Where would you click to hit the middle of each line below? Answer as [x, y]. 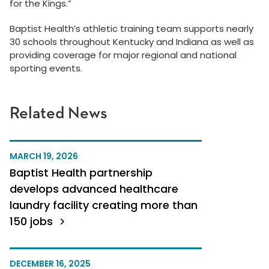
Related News [59, 113]
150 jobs [33, 221]
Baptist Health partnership [81, 173]
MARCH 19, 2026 [44, 156]
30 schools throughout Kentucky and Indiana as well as [132, 42]
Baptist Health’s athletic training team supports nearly [131, 29]
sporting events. [46, 68]
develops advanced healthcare [94, 189]
